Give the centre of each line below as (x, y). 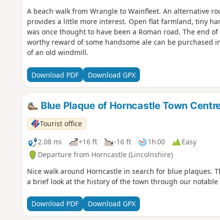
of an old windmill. (57, 52)
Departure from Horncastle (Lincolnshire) (105, 155)
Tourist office (61, 124)
